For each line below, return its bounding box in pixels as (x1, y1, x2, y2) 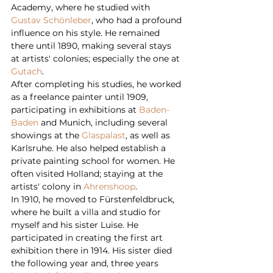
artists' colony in (11, 180, 83, 192)
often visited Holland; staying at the (11, 168, 165, 179)
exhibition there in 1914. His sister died (11, 244, 174, 256)
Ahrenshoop (83, 180, 135, 192)
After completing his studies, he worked (11, 78, 183, 90)
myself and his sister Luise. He (11, 219, 141, 230)
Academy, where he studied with (11, 1, 152, 13)
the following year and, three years (11, 257, 161, 269)
